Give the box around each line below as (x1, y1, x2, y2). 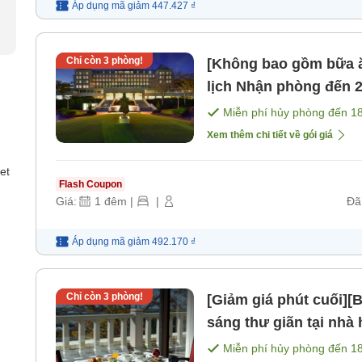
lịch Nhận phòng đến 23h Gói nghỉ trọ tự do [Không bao (207, 78, 236, 95)
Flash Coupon (59, 178, 122, 190)
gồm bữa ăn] (207, 100, 295, 117)
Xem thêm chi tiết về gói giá (207, 128, 333, 141)
